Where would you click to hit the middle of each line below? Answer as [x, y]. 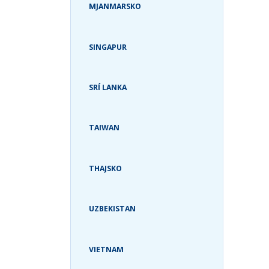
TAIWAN [104, 128]
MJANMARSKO [115, 7]
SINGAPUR [108, 47]
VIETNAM [106, 249]
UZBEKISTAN [112, 209]
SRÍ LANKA [108, 88]
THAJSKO [105, 168]
